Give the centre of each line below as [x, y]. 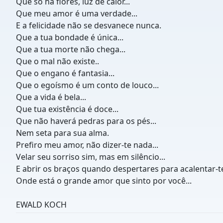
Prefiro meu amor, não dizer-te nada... [87, 145]
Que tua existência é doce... [67, 109]
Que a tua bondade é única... [70, 37]
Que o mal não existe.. [57, 61]
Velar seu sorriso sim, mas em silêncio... [91, 157]
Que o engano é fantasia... [65, 73]
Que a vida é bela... [51, 97]
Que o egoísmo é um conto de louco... [87, 85]
